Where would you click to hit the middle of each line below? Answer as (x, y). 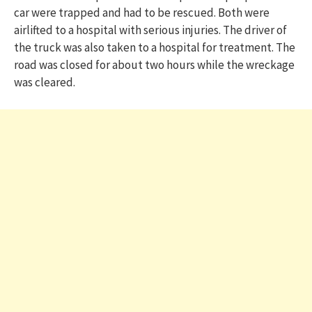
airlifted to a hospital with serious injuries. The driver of (150, 30)
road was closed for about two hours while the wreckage (154, 65)
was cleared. (45, 83)
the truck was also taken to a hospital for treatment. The (155, 48)
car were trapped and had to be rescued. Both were (142, 13)
